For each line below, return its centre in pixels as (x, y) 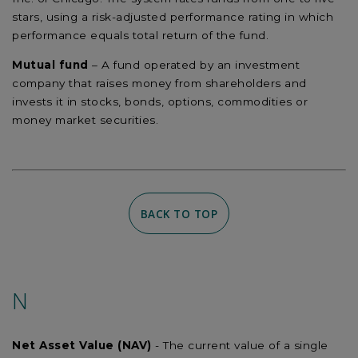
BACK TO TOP (179, 213)
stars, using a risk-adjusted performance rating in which (173, 17)
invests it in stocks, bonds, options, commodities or (160, 101)
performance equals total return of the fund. (140, 36)
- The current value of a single (242, 346)
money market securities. (85, 119)
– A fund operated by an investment (194, 64)
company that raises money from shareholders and (159, 83)
